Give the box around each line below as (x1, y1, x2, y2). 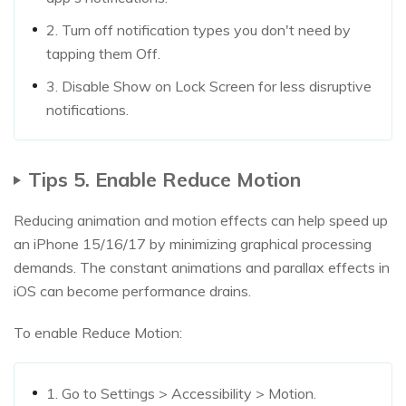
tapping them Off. (46, 43, 160, 63)
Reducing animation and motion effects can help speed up (14, 210, 388, 229)
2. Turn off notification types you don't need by (46, 20, 351, 39)
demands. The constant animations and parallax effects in (14, 257, 390, 276)
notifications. (46, 100, 129, 119)
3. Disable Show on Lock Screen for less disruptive (46, 76, 372, 95)
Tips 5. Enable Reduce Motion (28, 166, 301, 191)
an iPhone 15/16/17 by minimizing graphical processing (14, 234, 372, 253)
